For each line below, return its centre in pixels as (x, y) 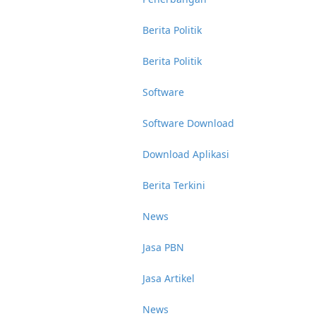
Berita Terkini (174, 185)
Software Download (188, 123)
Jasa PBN (163, 247)
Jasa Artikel (169, 278)
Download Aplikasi (186, 154)
